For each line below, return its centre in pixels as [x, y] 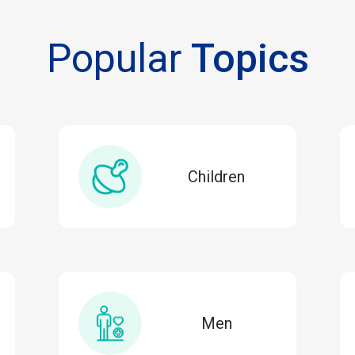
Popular [118, 58]
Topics [250, 58]
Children [216, 176]
